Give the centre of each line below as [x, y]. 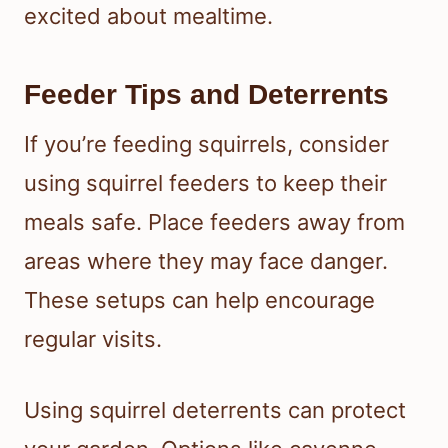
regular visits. [93, 338]
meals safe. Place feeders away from [214, 221]
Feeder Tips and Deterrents [206, 94]
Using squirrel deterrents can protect [215, 409]
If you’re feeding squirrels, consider [206, 143]
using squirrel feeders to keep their [205, 182]
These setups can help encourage [199, 299]
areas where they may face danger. [206, 260]
